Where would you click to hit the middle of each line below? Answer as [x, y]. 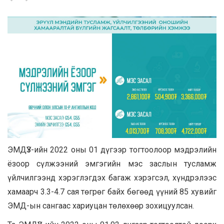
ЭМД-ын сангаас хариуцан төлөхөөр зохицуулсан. [101, 206]
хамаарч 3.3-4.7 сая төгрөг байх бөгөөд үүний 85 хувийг [112, 192]
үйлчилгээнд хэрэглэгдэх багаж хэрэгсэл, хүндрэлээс [112, 178]
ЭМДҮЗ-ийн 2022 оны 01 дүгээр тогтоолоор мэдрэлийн [112, 150]
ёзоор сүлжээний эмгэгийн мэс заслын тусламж [112, 164]
